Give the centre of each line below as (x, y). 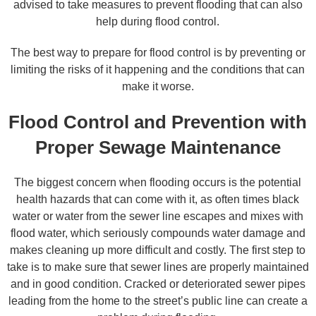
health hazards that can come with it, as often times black (158, 199)
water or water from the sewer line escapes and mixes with (158, 216)
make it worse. (158, 86)
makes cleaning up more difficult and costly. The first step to (158, 250)
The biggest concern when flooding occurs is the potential (158, 182)
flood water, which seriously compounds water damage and (158, 233)
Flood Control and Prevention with (158, 122)
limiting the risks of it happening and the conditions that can (158, 69)
